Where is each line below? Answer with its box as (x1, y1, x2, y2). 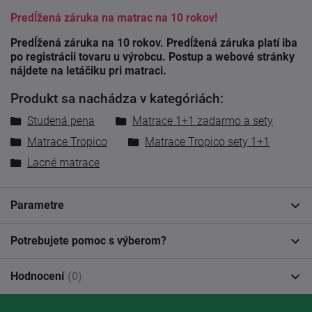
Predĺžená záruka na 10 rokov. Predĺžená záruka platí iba (10, 36, 297, 50)
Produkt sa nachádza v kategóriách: (10, 91, 224, 107)
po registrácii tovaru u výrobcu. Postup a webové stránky (10, 50, 295, 64)
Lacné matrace (27, 156, 100, 169)
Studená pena (27, 114, 95, 127)
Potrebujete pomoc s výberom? (10, 234, 166, 247)
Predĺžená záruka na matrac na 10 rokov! (10, 11, 217, 25)
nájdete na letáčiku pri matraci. (10, 64, 166, 78)
